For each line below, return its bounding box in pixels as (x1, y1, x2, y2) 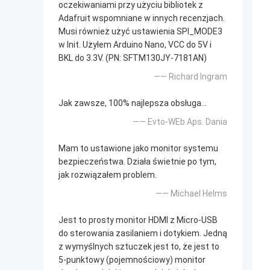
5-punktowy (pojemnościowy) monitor (58, 255, 206, 265)
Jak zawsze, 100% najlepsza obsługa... (58, 98, 207, 108)
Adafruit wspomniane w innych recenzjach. (58, 13, 225, 24)
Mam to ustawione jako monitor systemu (58, 143, 218, 154)
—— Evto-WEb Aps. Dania (133, 117, 227, 127)
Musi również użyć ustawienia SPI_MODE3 (58, 27, 222, 37)
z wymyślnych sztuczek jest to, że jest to (58, 242, 219, 252)
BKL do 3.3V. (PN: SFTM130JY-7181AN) (58, 53, 207, 63)
